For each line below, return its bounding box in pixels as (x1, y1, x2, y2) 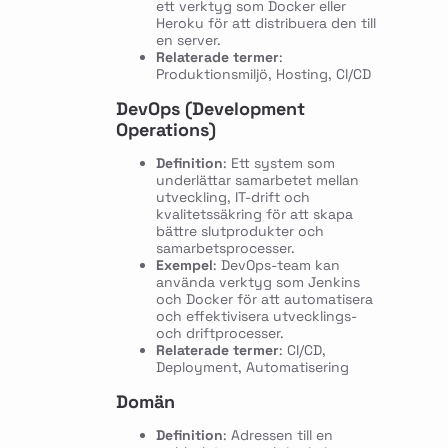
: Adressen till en (222, 425, 333, 444)
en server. (155, 31, 221, 50)
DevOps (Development (115, 97, 305, 121)
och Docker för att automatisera (155, 290, 373, 309)
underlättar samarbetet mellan (155, 171, 359, 190)
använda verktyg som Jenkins (155, 273, 360, 292)
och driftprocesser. (155, 324, 284, 343)
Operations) (115, 118, 216, 142)
